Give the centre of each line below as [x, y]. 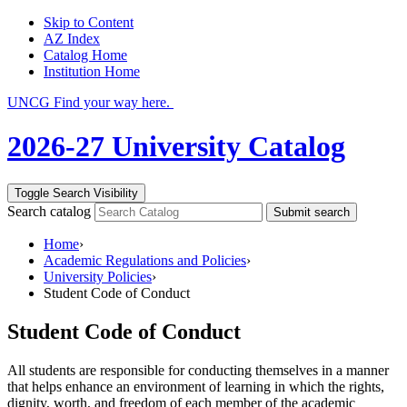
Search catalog [49, 211]
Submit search [312, 212]
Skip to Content [89, 22]
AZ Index [72, 39]
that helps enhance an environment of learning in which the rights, [196, 386]
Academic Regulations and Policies [145, 260]
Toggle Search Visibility [76, 193]
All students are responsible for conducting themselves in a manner [198, 370]
